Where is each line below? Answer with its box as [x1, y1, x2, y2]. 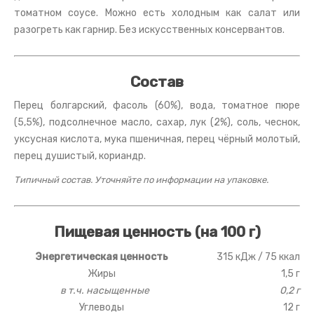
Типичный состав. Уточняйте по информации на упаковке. [14, 175, 268, 186]
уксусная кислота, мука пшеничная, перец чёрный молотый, [14, 133, 300, 146]
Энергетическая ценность [35, 251, 168, 264]
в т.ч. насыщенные [60, 285, 149, 297]
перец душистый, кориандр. [14, 150, 146, 163]
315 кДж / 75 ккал [217, 251, 300, 264]
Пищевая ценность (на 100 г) [53, 223, 261, 241]
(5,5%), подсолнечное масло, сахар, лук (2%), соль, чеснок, [14, 116, 300, 129]
